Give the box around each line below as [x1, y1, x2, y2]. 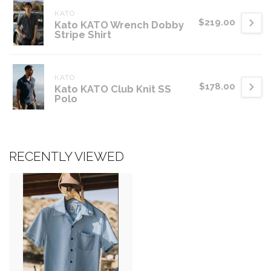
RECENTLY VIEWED [9, 149, 124, 165]
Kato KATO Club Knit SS [54, 83, 171, 96]
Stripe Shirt [54, 28, 111, 41]
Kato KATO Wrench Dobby [54, 19, 184, 31]
